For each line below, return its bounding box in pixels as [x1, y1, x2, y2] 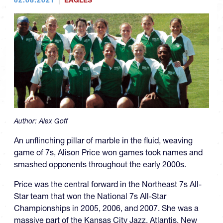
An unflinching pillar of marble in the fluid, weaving [14, 135, 193, 145]
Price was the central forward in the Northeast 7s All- [14, 179, 202, 189]
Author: [14, 116, 39, 125]
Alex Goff [39, 116, 68, 125]
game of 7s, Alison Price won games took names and [14, 147, 203, 157]
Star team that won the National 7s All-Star [14, 191, 166, 201]
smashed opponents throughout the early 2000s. [14, 159, 186, 169]
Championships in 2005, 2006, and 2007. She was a [14, 203, 199, 213]
